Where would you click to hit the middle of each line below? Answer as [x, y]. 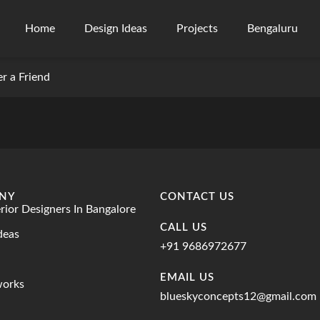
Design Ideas [116, 29]
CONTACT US [197, 197]
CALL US [184, 227]
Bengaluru [272, 29]
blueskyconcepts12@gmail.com [238, 296]
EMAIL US [187, 277]
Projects [197, 29]
